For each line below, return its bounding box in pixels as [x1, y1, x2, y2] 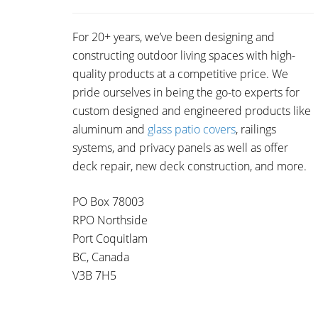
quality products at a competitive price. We [72, 66, 288, 82]
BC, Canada [72, 249, 129, 265]
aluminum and [72, 121, 148, 137]
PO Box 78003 [72, 194, 144, 209]
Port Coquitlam [72, 231, 148, 246]
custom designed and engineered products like [72, 103, 311, 119]
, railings [236, 121, 276, 137]
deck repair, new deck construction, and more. [72, 158, 307, 174]
